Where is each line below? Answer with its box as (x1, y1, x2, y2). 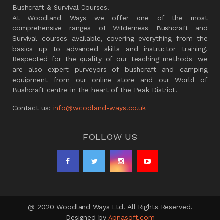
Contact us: (12, 103, 53, 111)
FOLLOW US (82, 131, 137, 142)
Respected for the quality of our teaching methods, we (12, 55, 208, 63)
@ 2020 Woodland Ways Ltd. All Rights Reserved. (27, 202, 192, 211)
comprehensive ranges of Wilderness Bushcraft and (12, 24, 208, 32)
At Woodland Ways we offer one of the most (12, 13, 208, 22)
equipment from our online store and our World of (12, 75, 208, 83)
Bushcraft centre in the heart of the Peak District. (12, 85, 177, 94)
